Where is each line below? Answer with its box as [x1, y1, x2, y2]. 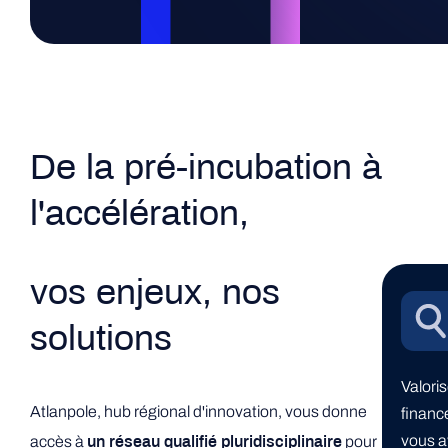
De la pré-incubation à [30, 153, 382, 187]
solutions [30, 324, 172, 358]
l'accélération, [30, 199, 249, 233]
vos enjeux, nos [30, 278, 280, 312]
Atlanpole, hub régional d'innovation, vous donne [30, 403, 367, 420]
